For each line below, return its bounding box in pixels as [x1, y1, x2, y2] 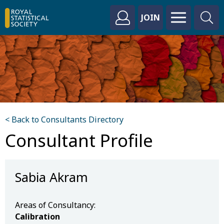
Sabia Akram [15, 168, 88, 185]
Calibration [15, 211, 60, 222]
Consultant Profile [5, 128, 153, 152]
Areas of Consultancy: [15, 199, 95, 210]
